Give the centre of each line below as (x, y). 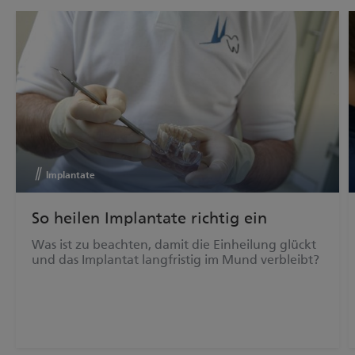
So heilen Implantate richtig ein (149, 218)
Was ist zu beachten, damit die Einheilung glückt (174, 245)
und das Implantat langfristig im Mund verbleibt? (176, 260)
